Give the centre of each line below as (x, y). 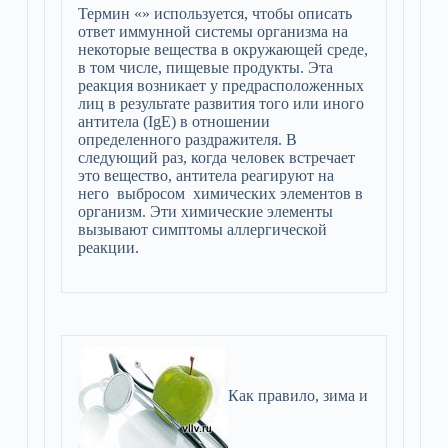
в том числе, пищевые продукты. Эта (205, 67)
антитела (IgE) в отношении (173, 121)
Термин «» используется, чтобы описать (214, 13)
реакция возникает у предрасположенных (220, 85)
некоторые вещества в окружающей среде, (222, 49)
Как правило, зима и (297, 396)
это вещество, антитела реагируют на (205, 175)
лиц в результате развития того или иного (220, 103)
